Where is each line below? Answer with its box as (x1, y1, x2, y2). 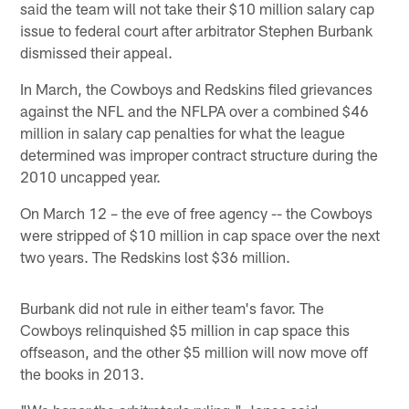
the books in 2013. (20, 363, 145, 383)
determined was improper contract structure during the (20, 144, 379, 163)
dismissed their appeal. (20, 42, 173, 61)
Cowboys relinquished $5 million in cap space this (20, 320, 351, 339)
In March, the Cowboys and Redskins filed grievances (20, 79, 373, 98)
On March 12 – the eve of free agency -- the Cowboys (20, 203, 373, 222)
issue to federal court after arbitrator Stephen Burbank (20, 20, 373, 39)
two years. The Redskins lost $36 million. (20, 246, 291, 266)
